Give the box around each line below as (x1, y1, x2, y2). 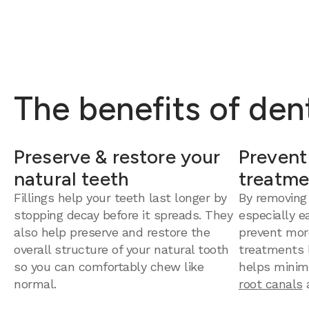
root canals (239, 277, 303, 291)
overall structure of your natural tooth (14, 242, 229, 257)
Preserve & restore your (14, 145, 221, 168)
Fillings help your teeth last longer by (14, 190, 227, 205)
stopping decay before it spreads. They (14, 208, 232, 222)
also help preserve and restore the (14, 225, 210, 239)
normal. (14, 277, 57, 291)
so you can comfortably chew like (14, 259, 203, 274)
